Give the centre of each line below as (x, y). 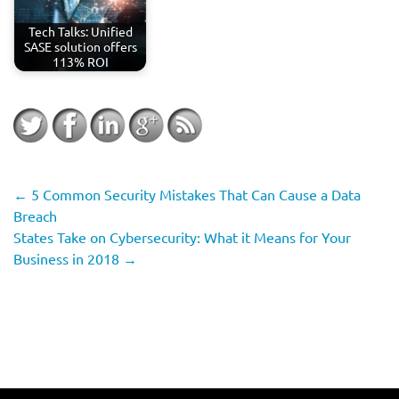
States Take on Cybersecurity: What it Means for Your (182, 237)
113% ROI (80, 62)
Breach (35, 216)
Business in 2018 (68, 258)
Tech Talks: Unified (80, 32)
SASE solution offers (80, 47)
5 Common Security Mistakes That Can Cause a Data (194, 194)
